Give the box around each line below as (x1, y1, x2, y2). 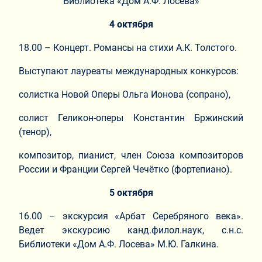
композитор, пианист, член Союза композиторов (19, 150, 243, 161)
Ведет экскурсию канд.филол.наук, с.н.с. (19, 225, 243, 236)
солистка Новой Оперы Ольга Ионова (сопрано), (19, 89, 230, 101)
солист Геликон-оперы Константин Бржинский (19, 112, 243, 124)
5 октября (109, 187, 153, 199)
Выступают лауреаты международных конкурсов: (19, 65, 239, 77)
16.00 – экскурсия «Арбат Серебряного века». (19, 211, 243, 222)
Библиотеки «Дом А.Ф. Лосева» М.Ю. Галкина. (19, 239, 219, 250)
